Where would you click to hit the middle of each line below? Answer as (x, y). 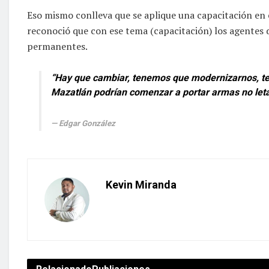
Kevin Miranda (141, 185)
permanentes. (57, 47)
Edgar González (87, 124)
